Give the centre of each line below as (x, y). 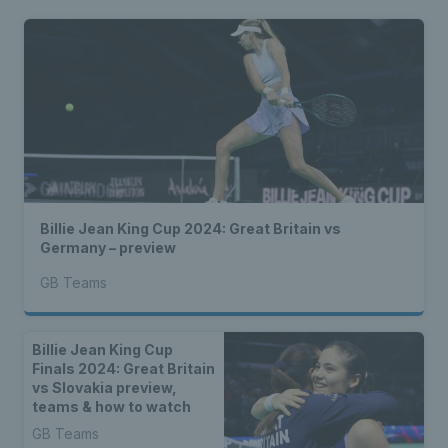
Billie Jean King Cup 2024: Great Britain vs (190, 229)
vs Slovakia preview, (104, 388)
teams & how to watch (111, 407)
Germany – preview (108, 248)
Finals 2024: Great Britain (123, 369)
